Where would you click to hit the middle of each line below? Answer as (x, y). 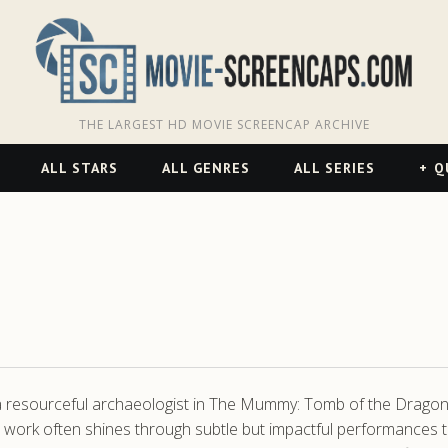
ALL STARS (79, 168)
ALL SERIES (334, 168)
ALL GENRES (205, 168)
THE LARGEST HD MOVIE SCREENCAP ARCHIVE (224, 124)
